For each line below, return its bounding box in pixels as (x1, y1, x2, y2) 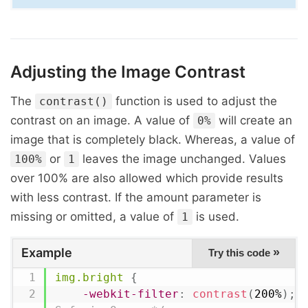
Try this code (208, 247, 273, 258)
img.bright (54, 271, 124, 284)
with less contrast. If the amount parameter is (10, 190, 261, 204)
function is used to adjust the (112, 94, 277, 108)
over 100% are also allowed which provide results (10, 171, 283, 185)
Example (21, 245, 72, 260)
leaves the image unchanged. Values (79, 152, 286, 166)
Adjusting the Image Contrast (10, 62, 245, 82)
